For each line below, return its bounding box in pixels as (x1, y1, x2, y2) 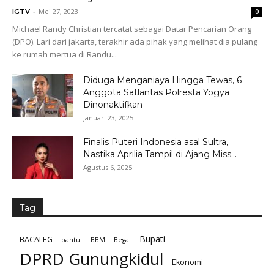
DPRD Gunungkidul (20, 248, 163, 270)
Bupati (139, 233, 165, 245)
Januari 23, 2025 (83, 113, 133, 123)
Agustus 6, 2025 (83, 163, 132, 172)
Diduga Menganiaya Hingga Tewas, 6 (83, 75, 242, 86)
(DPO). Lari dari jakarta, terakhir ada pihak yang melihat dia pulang (12, 36, 257, 48)
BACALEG (20, 234, 53, 245)
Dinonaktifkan (83, 99, 143, 111)
